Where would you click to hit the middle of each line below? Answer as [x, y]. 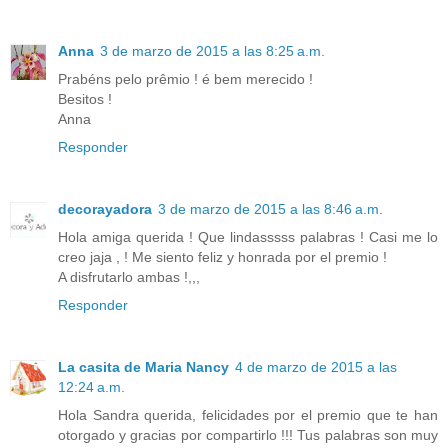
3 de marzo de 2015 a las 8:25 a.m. [212, 51]
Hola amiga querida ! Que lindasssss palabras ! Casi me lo [248, 237]
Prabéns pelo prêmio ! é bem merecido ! [185, 79]
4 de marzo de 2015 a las [316, 367]
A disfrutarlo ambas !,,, [129, 277]
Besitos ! [85, 99]
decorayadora [105, 209]
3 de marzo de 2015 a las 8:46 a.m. [270, 209]
